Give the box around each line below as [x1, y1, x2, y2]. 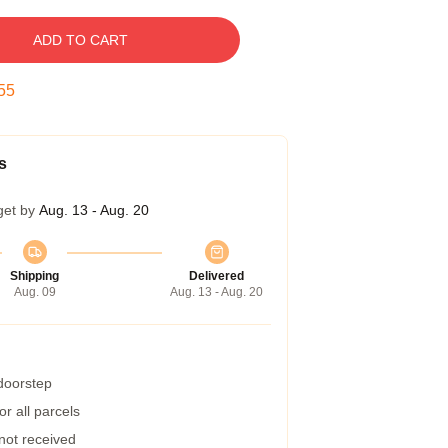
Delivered [189, 269, 244, 283]
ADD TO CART [32, 32, 128, 48]
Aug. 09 [13, 285, 56, 299]
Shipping [10, 269, 59, 283]
